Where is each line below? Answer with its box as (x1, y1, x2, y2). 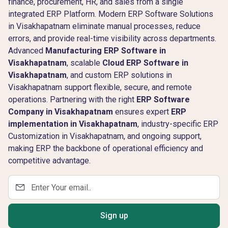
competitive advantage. (8, 156, 91, 165)
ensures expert (113, 107, 171, 117)
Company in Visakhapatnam (8, 107, 113, 117)
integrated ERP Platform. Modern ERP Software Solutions (8, 9, 213, 19)
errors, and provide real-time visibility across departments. (8, 34, 216, 43)
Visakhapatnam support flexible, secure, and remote (8, 82, 192, 92)
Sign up (100, 211, 128, 220)
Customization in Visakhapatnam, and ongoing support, (8, 131, 202, 141)
